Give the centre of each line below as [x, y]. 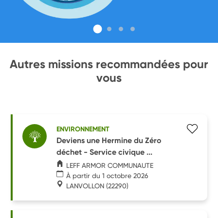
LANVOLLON [85, 186]
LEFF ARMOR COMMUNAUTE [110, 165]
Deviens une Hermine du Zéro [109, 140]
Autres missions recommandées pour [109, 64]
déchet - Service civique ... [105, 152]
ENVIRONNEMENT [83, 129]
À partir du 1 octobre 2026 [108, 175]
